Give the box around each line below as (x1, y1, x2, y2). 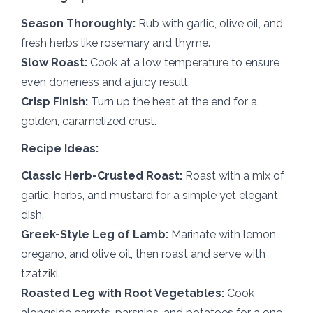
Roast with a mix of (182, 169, 284, 183)
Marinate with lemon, (168, 228, 278, 242)
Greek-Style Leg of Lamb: (21, 228, 168, 242)
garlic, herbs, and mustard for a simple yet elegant (21, 189, 278, 203)
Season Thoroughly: (21, 17, 136, 31)
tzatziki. (21, 267, 60, 281)
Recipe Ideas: (21, 142, 99, 156)
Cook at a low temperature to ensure (87, 56, 279, 70)
